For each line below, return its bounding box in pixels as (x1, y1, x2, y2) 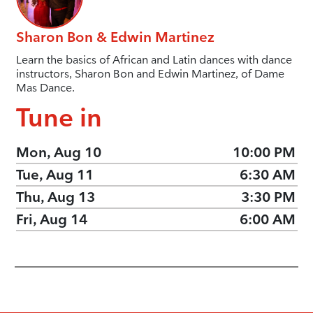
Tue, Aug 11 (15, 166, 94, 184)
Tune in (15, 101, 102, 133)
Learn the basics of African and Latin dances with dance (15, 52, 292, 66)
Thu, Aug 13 (15, 189, 95, 206)
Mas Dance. (15, 80, 75, 94)
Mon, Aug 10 (15, 144, 101, 161)
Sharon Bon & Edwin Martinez (15, 28, 214, 45)
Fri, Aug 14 (15, 211, 87, 228)
